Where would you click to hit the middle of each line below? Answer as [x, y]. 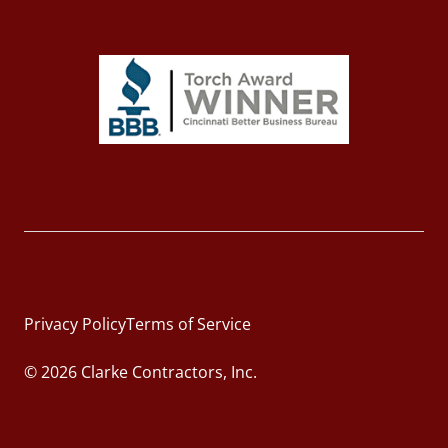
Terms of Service [188, 324]
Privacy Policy [75, 324]
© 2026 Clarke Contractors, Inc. [140, 372]
